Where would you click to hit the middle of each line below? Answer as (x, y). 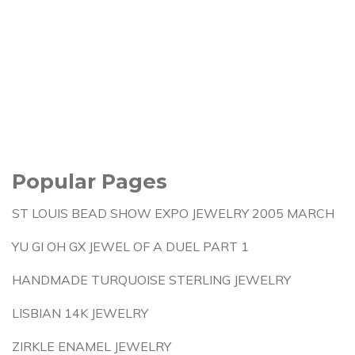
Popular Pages (90, 181)
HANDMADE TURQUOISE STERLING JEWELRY (151, 280)
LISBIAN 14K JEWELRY (80, 313)
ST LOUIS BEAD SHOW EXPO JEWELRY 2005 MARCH (173, 213)
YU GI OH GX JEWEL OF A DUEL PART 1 (130, 246)
